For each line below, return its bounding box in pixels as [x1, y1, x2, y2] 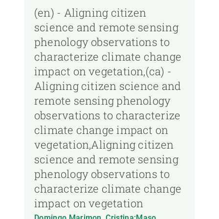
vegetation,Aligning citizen [34, 137, 174, 152]
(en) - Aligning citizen [34, 5, 147, 20]
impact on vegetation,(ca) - [34, 64, 172, 79]
